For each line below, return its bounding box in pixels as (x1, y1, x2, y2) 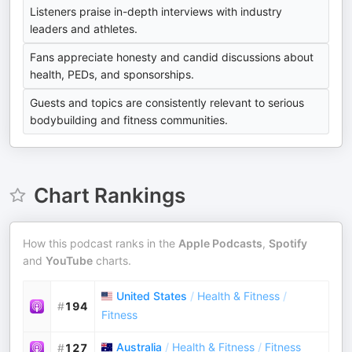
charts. (93, 254, 131, 267)
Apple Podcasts (178, 236, 262, 250)
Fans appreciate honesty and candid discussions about (30, 50, 313, 64)
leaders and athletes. (30, 22, 137, 35)
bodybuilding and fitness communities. (30, 113, 228, 126)
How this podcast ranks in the (23, 236, 178, 250)
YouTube (46, 254, 93, 267)
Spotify (269, 236, 307, 250)
